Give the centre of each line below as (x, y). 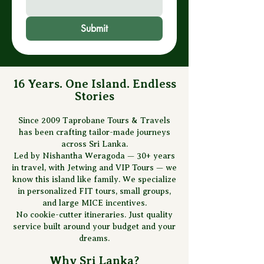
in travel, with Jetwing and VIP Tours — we (94, 168)
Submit (94, 29)
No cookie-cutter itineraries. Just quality (94, 215)
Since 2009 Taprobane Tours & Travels (94, 121)
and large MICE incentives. (94, 203)
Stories (94, 96)
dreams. (94, 238)
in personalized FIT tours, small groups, (94, 191)
